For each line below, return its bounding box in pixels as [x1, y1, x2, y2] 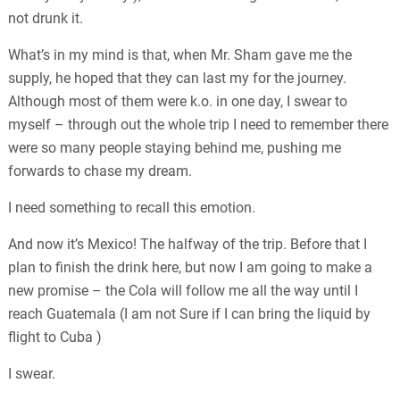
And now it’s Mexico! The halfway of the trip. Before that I [8, 236, 368, 254]
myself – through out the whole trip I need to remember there [8, 116, 389, 134]
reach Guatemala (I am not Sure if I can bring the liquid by [8, 305, 371, 323]
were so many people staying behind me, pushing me [8, 139, 342, 157]
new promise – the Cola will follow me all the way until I [8, 282, 359, 300]
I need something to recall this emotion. [8, 199, 256, 217]
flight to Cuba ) [8, 329, 103, 346]
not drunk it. [8, 10, 84, 28]
